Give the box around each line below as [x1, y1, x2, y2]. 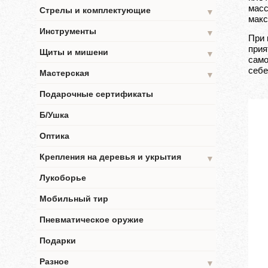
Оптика [39, 131, 69, 141]
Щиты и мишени [39, 47, 108, 57]
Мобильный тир [39, 194, 108, 203]
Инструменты [39, 26, 96, 36]
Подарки [39, 236, 76, 245]
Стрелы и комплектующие [39, 5, 151, 15]
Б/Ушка [39, 110, 69, 120]
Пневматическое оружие [39, 215, 144, 224]
